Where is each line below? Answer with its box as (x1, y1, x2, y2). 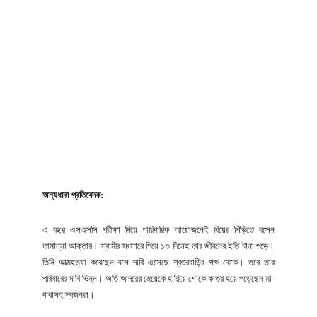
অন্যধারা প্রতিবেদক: (42, 189, 103, 200)
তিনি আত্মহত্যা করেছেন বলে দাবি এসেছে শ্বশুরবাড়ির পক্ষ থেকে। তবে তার (42, 256, 275, 267)
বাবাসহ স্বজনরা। (42, 289, 95, 300)
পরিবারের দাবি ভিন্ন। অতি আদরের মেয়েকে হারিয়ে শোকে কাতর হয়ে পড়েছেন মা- (42, 272, 275, 284)
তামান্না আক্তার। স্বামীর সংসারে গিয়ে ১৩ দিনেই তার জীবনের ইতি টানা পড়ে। (42, 240, 275, 251)
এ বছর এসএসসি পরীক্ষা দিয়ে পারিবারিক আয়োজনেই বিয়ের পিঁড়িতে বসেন (42, 224, 275, 235)
